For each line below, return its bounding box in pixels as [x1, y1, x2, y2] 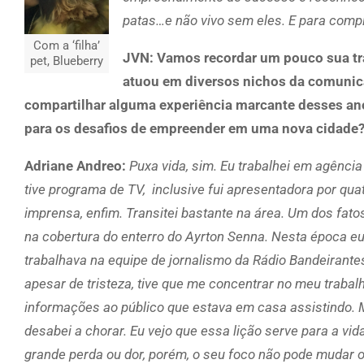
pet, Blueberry [30, 54, 103, 69]
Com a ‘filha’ [33, 38, 100, 54]
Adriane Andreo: [24, 157, 129, 174]
